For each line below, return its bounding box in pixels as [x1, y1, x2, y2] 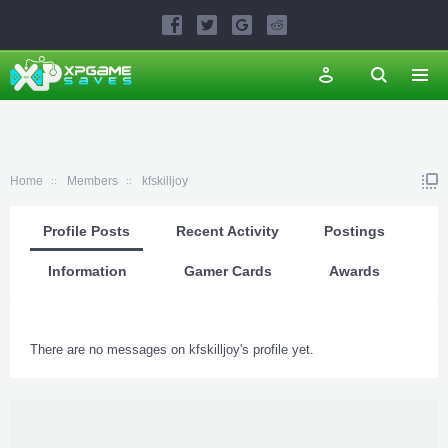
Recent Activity [175, 223, 279, 239]
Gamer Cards [184, 263, 272, 279]
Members [67, 174, 118, 188]
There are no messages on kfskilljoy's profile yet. [30, 342, 314, 357]
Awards [328, 263, 380, 279]
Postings [324, 223, 386, 239]
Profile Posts [42, 223, 130, 239]
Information [48, 263, 128, 279]
